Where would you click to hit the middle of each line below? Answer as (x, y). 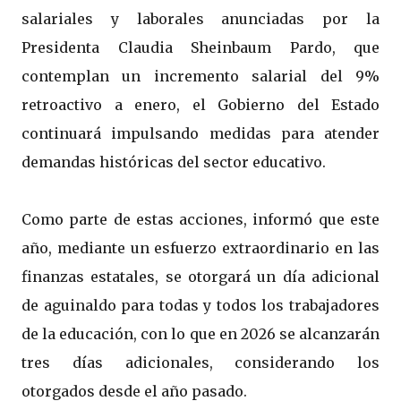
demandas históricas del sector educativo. (174, 162)
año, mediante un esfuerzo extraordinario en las (200, 248)
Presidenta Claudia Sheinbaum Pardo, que (200, 48)
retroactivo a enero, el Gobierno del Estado (200, 105)
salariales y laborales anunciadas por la (200, 19)
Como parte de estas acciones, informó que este (200, 220)
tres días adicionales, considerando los (200, 363)
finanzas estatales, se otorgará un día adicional (200, 277)
